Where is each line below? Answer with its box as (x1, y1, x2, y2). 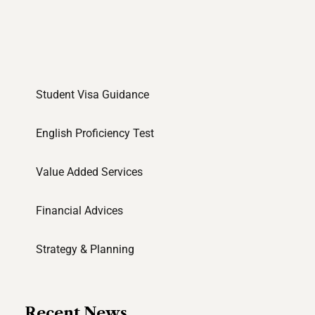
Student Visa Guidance (36, 88, 149, 101)
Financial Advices (36, 204, 123, 217)
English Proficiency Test (36, 127, 154, 140)
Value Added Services (36, 165, 143, 179)
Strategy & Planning (36, 243, 134, 256)
